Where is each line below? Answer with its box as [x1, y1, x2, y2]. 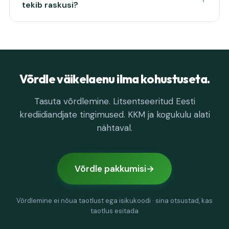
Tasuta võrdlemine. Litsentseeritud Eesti [34, 96, 195, 107]
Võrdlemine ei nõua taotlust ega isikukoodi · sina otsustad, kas [16, 196, 213, 205]
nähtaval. [97, 122, 132, 133]
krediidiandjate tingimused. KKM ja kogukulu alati [19, 109, 210, 120]
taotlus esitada [90, 207, 139, 215]
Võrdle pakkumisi [75, 163, 146, 174]
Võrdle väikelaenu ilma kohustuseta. [19, 72, 210, 86]
